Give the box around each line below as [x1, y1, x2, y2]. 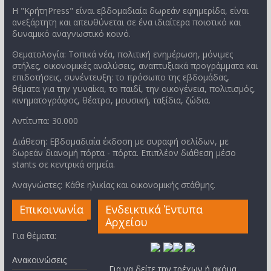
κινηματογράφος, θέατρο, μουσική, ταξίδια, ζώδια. [11, 94, 211, 106]
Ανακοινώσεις [11, 254, 67, 266]
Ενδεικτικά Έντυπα [105, 202, 203, 217]
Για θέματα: [11, 230, 56, 242]
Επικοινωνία [19, 202, 83, 217]
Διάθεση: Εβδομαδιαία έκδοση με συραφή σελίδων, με [11, 135, 229, 148]
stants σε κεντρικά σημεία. [11, 158, 115, 171]
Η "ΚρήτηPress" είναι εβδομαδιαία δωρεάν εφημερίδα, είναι [11, 5, 249, 17]
